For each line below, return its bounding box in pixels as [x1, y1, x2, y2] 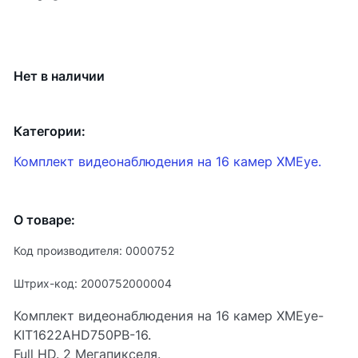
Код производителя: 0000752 [14, 244, 174, 257]
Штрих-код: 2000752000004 [14, 276, 172, 290]
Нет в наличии [14, 68, 105, 84]
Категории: [14, 123, 86, 139]
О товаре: [14, 212, 75, 228]
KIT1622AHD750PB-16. [14, 327, 151, 343]
